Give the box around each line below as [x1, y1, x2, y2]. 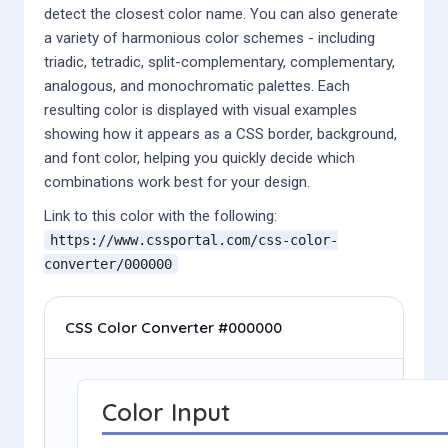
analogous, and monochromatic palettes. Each [44, 77, 350, 95]
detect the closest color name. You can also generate [44, 5, 398, 23]
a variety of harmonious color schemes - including [44, 29, 375, 47]
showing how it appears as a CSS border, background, [44, 125, 397, 143]
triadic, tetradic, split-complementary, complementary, [44, 53, 395, 71]
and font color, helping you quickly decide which [44, 149, 355, 167]
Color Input [102, 397, 230, 427]
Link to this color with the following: [44, 207, 277, 225]
